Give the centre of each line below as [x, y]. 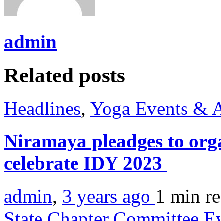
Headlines [42, 109]
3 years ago [109, 196]
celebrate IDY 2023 [86, 163]
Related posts [65, 75]
